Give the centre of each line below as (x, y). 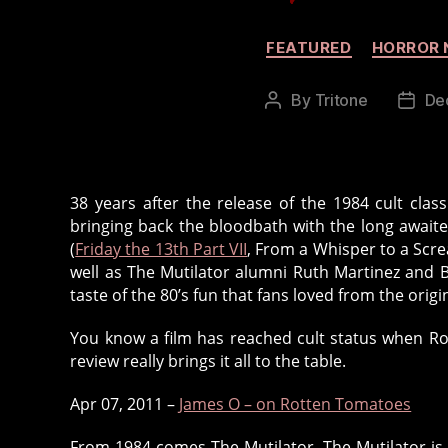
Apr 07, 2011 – (125, 404)
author (296, 126)
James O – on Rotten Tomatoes (295, 404)
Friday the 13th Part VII (161, 249)
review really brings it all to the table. (208, 361)
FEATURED (309, 47)
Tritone (341, 100)
